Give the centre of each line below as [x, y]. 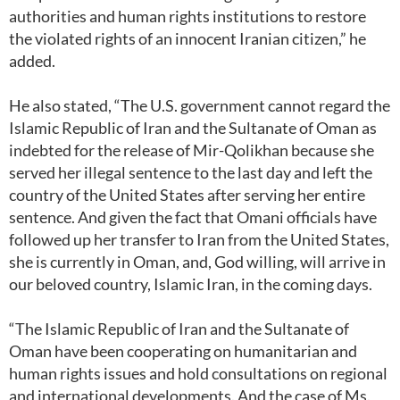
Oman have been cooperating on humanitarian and [183, 351]
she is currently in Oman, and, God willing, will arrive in [197, 262]
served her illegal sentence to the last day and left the [191, 172]
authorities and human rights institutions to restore [187, 16]
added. [36, 61]
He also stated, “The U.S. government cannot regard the [200, 105]
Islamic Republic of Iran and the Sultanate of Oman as [193, 128]
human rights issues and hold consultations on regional [198, 373]
